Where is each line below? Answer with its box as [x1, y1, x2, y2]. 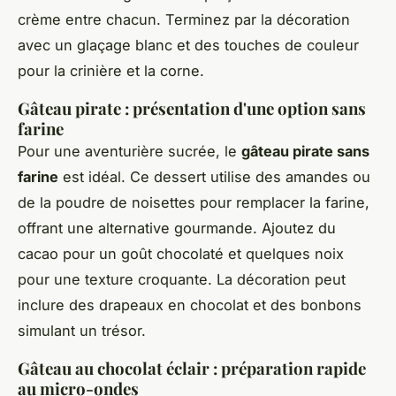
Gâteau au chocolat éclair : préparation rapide [18, 356, 366, 379]
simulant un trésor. [18, 321, 146, 339]
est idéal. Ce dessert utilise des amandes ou [58, 167, 370, 186]
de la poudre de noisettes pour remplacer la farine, [18, 193, 369, 211]
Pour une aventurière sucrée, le [18, 141, 241, 160]
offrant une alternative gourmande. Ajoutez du [18, 218, 336, 237]
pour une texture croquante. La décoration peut [18, 270, 346, 288]
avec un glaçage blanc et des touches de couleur [18, 35, 359, 54]
